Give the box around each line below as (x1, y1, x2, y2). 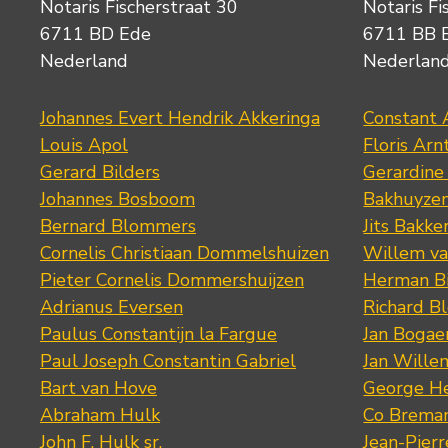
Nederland (40, 48, 128, 73)
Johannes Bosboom (40, 186, 195, 211)
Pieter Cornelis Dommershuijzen (40, 267, 304, 292)
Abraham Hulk (40, 402, 160, 427)
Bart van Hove (40, 375, 157, 400)
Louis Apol (40, 132, 128, 157)
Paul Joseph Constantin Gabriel (40, 348, 296, 373)
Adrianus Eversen (40, 294, 183, 319)
